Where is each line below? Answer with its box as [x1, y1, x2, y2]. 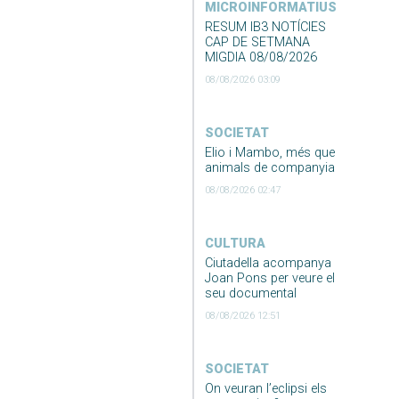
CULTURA [204, 235, 265, 251]
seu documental [204, 285, 297, 301]
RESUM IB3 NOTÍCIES [204, 19, 326, 35]
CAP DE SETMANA [204, 34, 310, 50]
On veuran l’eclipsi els [204, 380, 327, 396]
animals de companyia [204, 159, 335, 175]
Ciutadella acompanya [204, 255, 331, 271]
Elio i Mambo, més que [204, 144, 335, 160]
